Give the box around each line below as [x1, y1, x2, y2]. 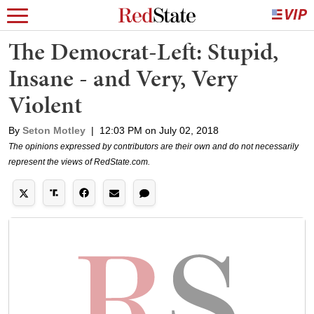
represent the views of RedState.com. [8, 157, 150, 167]
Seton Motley [22, 125, 86, 136]
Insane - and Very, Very [8, 62, 238, 95]
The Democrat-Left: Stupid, [8, 35, 278, 68]
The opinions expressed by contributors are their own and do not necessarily [8, 142, 299, 151]
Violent [8, 88, 82, 121]
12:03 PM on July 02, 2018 [100, 125, 219, 136]
